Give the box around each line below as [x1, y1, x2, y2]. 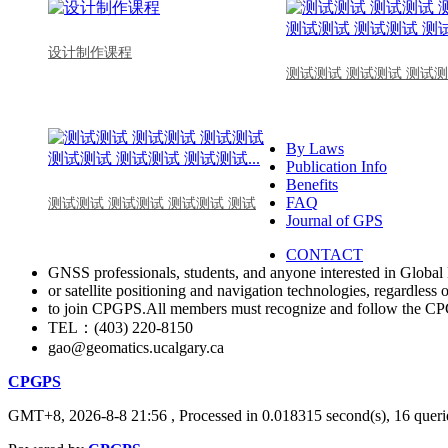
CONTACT [286, 245, 363, 263]
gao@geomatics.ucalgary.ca [48, 338, 224, 356]
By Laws [286, 139, 344, 157]
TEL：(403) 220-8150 [48, 318, 193, 336]
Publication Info [286, 157, 387, 175]
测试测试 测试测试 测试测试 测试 [48, 195, 256, 211]
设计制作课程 [48, 44, 132, 60]
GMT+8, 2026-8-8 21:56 [8, 406, 167, 424]
